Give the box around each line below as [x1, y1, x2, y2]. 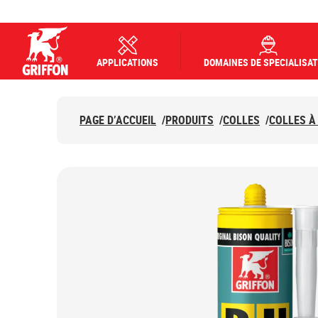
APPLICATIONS [97, 55, 158, 69]
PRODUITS [165, 112, 214, 128]
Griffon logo [17, 78, 84, 97]
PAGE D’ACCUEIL [79, 112, 156, 128]
